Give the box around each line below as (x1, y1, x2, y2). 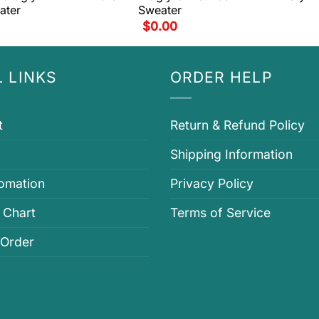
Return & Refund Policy (170, 117, 305, 133)
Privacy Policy (170, 176, 253, 192)
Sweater (137, 2, 182, 17)
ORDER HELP (170, 68, 272, 87)
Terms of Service (170, 205, 271, 221)
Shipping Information (170, 147, 293, 162)
